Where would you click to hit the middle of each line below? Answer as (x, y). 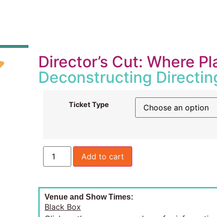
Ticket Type (89, 105)
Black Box (62, 207)
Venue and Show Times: (89, 197)
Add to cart (103, 156)
